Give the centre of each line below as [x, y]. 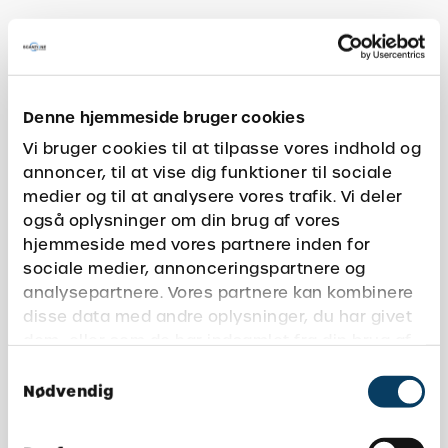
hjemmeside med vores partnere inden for [197, 244]
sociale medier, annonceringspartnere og [194, 268]
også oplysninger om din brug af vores [182, 220]
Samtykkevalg [62, 371]
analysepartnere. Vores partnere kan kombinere [218, 292]
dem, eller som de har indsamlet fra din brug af [217, 340]
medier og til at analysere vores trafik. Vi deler [213, 196]
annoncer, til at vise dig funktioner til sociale [207, 172]
